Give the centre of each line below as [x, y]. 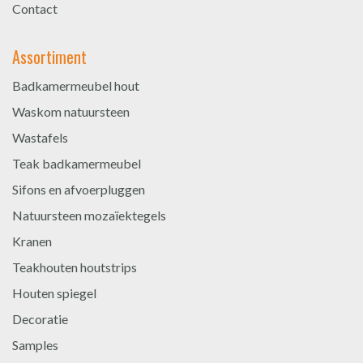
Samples [35, 344]
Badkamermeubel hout [76, 85]
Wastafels [40, 137]
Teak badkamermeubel [77, 163]
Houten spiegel [54, 293]
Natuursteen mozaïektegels [89, 215]
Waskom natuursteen [71, 111]
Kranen [32, 241]
